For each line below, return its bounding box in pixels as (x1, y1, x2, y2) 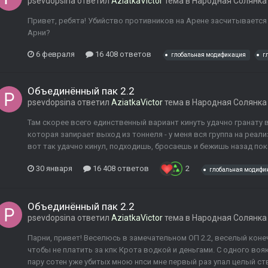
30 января (36, 164, 72, 173)
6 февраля (36, 49, 75, 59)
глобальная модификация (171, 51, 246, 59)
